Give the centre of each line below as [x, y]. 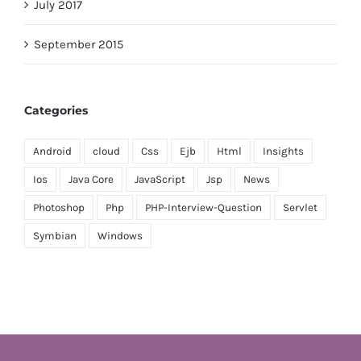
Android [52, 151]
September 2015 [79, 44]
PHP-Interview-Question [203, 207]
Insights [283, 151]
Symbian [55, 235]
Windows [120, 235]
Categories [56, 110]
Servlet [300, 207]
